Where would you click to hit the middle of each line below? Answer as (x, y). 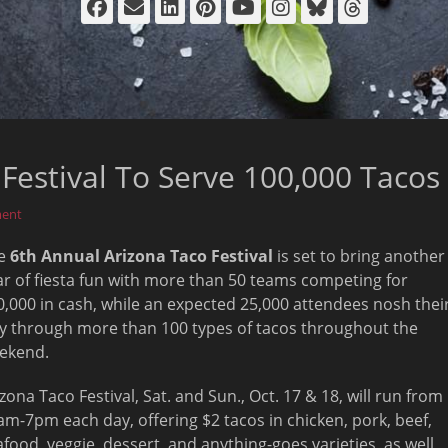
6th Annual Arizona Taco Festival (141, 256)
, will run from (391, 396)
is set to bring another (359, 256)
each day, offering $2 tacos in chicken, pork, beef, (245, 420)
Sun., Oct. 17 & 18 (273, 396)
